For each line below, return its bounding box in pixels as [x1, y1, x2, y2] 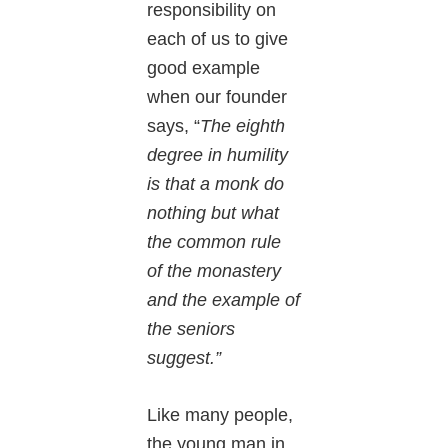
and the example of [147, 290, 301, 311]
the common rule [147, 232, 282, 253]
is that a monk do [147, 174, 285, 195]
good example [147, 58, 261, 79]
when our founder [147, 87, 288, 108]
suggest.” [147, 348, 222, 369]
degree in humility [147, 145, 289, 166]
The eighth [200, 116, 286, 137]
